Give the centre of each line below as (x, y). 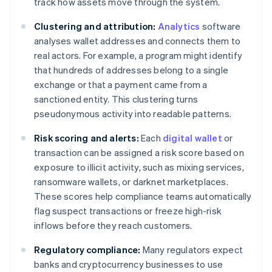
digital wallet (192, 138)
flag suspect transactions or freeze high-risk (128, 211)
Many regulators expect (192, 250)
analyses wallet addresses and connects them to (138, 41)
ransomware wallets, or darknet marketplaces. (131, 182)
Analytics (179, 26)
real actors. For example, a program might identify (138, 56)
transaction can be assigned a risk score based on (139, 153)
